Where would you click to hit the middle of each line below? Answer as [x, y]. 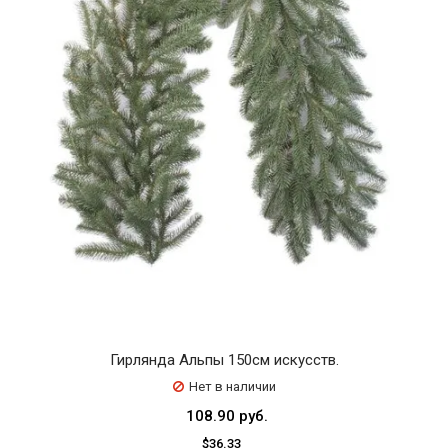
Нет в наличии [232, 386]
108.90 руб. [226, 416]
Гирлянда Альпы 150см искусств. [224, 360]
